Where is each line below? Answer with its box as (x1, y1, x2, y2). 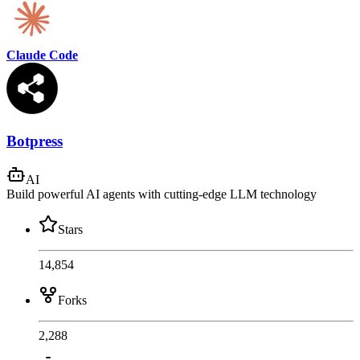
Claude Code (6, 47, 78, 62)
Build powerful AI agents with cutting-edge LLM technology (6, 187, 317, 202)
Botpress (6, 132, 63, 149)
